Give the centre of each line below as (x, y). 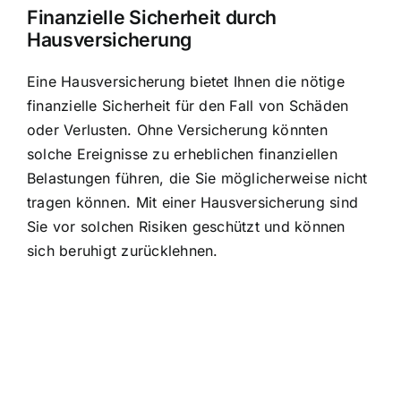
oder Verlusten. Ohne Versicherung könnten (177, 129)
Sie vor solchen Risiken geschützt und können (186, 226)
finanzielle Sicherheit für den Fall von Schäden (188, 105)
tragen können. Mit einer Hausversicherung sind (193, 202)
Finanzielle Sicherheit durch (152, 17)
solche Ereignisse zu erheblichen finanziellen (182, 154)
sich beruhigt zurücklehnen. (123, 250)
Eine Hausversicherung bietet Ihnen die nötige (186, 81)
